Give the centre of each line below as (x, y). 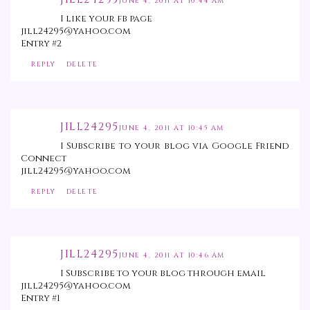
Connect (44, 159)
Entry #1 (40, 299)
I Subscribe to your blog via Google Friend (175, 146)
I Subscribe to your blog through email (163, 274)
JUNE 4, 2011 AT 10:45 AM (171, 128)
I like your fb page (106, 19)
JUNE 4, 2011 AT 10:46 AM (172, 256)
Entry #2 (41, 44)
